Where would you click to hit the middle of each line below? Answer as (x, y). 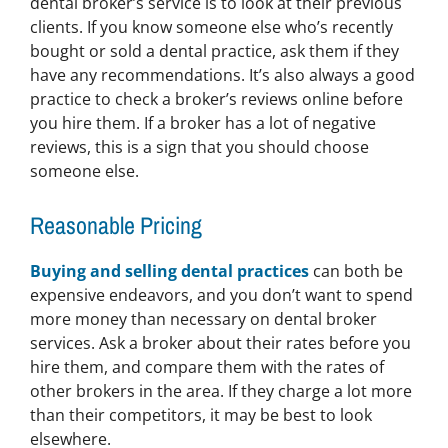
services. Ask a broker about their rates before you (220, 343)
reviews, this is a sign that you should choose (199, 146)
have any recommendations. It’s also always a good (222, 74)
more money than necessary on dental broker (203, 319)
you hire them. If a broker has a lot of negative (202, 122)
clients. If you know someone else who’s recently (211, 26)
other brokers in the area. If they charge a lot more (220, 391)
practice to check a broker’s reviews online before (216, 98)
